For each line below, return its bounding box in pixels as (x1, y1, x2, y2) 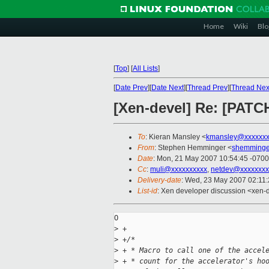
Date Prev (115, 83, 148, 92)
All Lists (133, 64, 158, 73)
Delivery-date (138, 176, 181, 185)
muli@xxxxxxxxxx (150, 165, 207, 174)
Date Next (151, 83, 184, 92)
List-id (138, 187, 157, 196)
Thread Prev (187, 83, 228, 92)
